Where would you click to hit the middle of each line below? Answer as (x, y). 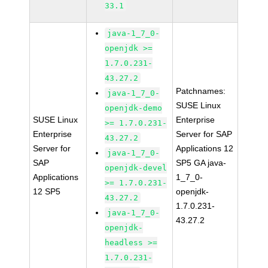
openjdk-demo (134, 108)
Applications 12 (205, 148)
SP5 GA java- (201, 163)
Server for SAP (204, 134)
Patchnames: (201, 91)
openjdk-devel (136, 168)
